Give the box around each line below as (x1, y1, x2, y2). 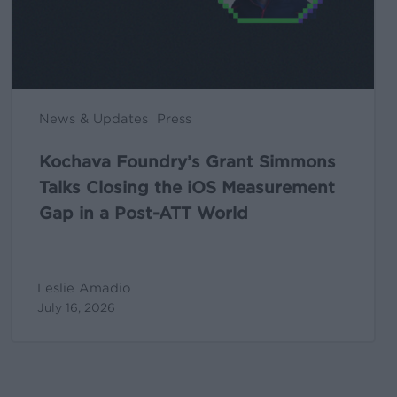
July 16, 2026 (37, 301, 115, 315)
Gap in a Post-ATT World (39, 204, 248, 223)
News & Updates (39, 112, 148, 127)
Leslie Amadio (37, 281, 131, 296)
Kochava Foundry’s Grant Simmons (39, 152, 336, 172)
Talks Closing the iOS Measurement (39, 178, 335, 198)
